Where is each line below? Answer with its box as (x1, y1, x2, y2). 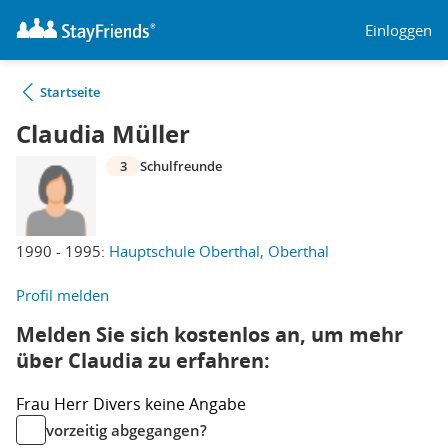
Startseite (40, 83, 100, 101)
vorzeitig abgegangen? (46, 420, 207, 440)
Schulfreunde (140, 157, 222, 175)
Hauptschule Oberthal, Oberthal (109, 241, 329, 261)
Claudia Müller (16, 117, 190, 151)
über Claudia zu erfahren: (16, 347, 270, 374)
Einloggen (365, 19, 432, 40)
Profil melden (16, 285, 109, 305)
